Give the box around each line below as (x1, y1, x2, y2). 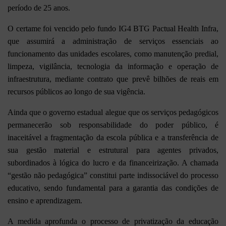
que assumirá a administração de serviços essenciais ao (8, 36, 218, 45)
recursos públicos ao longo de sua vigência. (8, 87, 145, 96)
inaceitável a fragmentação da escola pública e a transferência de (8, 133, 218, 142)
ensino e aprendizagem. (8, 196, 82, 205)
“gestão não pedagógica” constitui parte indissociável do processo (8, 171, 218, 180)
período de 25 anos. (8, 3, 70, 12)
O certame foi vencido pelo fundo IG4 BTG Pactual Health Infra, (8, 24, 218, 33)
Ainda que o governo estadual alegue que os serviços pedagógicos (8, 107, 218, 117)
